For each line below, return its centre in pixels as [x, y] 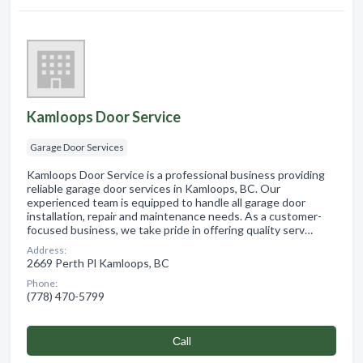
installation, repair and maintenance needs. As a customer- [174, 216]
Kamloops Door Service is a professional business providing [176, 174]
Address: [47, 250]
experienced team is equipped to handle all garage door [166, 202]
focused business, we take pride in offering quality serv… [170, 229]
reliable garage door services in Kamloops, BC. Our [154, 188]
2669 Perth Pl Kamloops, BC [98, 263]
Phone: [42, 283]
